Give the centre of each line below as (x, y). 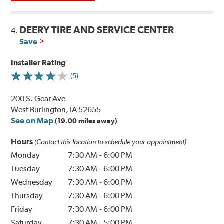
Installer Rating (39, 63)
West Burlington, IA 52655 (56, 110)
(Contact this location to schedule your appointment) (111, 142)
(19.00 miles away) (86, 121)
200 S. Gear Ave (38, 99)
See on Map (32, 121)
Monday (26, 155)
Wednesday (32, 182)
